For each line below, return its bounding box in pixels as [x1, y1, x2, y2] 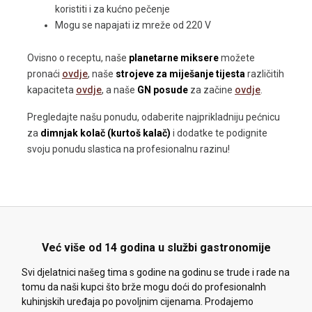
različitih [245, 68, 284, 80]
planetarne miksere [129, 52, 219, 64]
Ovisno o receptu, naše [27, 52, 129, 64]
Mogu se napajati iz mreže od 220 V [55, 19, 211, 31]
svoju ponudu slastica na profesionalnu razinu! [27, 143, 230, 155]
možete [219, 52, 255, 64]
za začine [188, 84, 235, 96]
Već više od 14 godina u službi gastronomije [41, 241, 271, 255]
